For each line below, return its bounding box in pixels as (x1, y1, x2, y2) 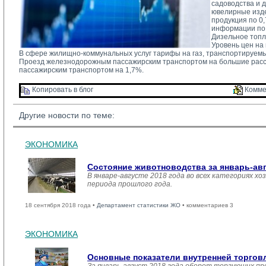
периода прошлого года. (87, 180, 172, 188)
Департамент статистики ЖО (97, 202, 180, 208)
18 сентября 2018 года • (25, 202, 97, 208)
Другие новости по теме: (19, 110, 115, 120)
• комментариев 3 (180, 202, 233, 208)
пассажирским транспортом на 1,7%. (19, 66, 144, 74)
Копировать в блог (30, 85, 93, 94)
